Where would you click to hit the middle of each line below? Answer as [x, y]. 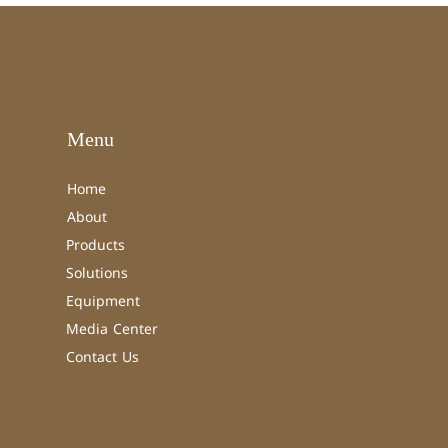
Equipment [103, 301]
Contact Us [103, 357]
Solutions [97, 273]
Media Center [112, 329]
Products [96, 245]
